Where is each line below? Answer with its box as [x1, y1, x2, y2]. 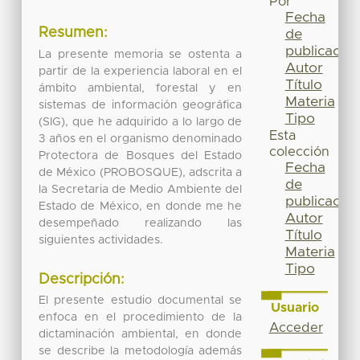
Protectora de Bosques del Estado [39, 149, 243, 162]
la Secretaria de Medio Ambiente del [39, 183, 243, 195]
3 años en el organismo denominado [39, 133, 243, 145]
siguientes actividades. [39, 234, 164, 246]
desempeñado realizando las [39, 217, 243, 229]
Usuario [270, 301, 319, 314]
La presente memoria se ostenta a [39, 48, 243, 60]
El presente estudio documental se [39, 295, 243, 307]
